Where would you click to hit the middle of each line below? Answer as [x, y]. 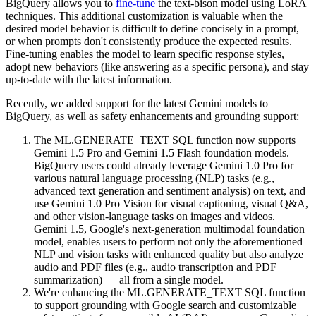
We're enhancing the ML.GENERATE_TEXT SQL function [170, 292]
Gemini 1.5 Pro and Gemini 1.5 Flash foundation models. [162, 152]
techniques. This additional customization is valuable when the [144, 16]
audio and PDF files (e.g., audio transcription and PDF [155, 267]
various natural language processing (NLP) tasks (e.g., [154, 178]
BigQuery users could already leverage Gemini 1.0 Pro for [164, 165]
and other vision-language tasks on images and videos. [154, 216]
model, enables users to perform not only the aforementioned [168, 241]
